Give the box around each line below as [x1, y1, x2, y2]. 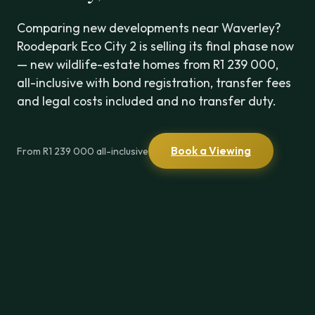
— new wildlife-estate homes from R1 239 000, [17, 56, 278, 72]
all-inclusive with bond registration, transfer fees [17, 75, 291, 91]
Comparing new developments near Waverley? [17, 20, 281, 36]
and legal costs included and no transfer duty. [17, 93, 276, 109]
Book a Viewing [171, 144, 251, 157]
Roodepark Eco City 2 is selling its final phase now [17, 38, 294, 54]
